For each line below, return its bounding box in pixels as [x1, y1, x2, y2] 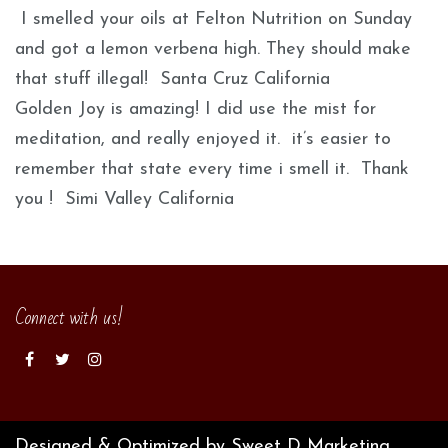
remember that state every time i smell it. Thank [15, 159, 409, 179]
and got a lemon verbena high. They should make [15, 39, 411, 59]
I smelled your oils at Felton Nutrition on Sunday [15, 9, 412, 29]
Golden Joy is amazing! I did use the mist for [15, 99, 376, 119]
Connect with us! [15, 299, 123, 336]
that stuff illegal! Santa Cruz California [15, 69, 330, 89]
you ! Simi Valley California [15, 189, 234, 209]
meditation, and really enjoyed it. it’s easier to [15, 129, 391, 149]
